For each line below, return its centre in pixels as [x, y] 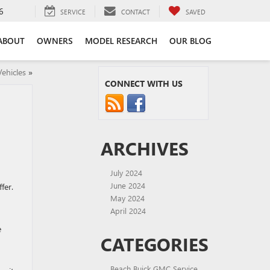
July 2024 [126, 173]
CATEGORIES [155, 244]
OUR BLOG [190, 40]
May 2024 [127, 198]
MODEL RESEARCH [121, 40]
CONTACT [136, 11]
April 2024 [128, 211]
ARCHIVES [145, 148]
